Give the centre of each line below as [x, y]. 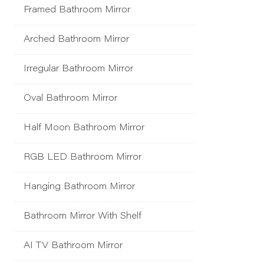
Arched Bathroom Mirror [76, 40]
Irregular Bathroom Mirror [78, 70]
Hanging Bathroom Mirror [79, 187]
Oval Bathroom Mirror [70, 99]
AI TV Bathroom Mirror [73, 246]
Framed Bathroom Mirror [77, 11]
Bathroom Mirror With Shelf [82, 217]
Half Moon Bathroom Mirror [84, 128]
